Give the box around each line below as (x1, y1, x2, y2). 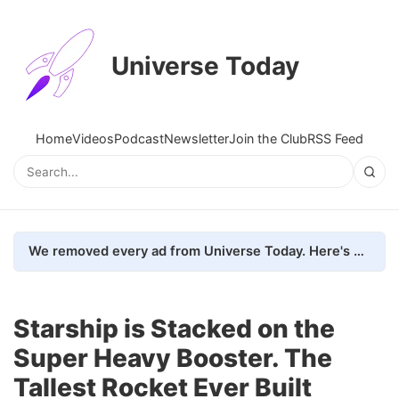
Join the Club (229, 131, 307, 146)
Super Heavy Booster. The (13, 342, 332, 373)
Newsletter (164, 131, 229, 146)
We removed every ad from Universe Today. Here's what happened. (354, 242, 364, 259)
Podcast (114, 131, 164, 146)
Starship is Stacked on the (13, 313, 335, 344)
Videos (72, 131, 114, 146)
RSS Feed (307, 131, 363, 146)
